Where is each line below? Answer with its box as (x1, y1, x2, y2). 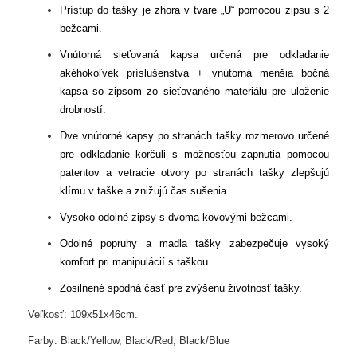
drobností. (60, 104, 106, 116)
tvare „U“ (194, 4, 239, 17)
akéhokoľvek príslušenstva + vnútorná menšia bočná (60, 67, 329, 80)
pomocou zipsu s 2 (238, 4, 330, 17)
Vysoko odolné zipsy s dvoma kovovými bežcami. (60, 211, 292, 224)
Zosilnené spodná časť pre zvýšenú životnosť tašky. (60, 282, 302, 295)
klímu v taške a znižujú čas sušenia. (60, 185, 229, 198)
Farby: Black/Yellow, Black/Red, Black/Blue (28, 335, 229, 347)
